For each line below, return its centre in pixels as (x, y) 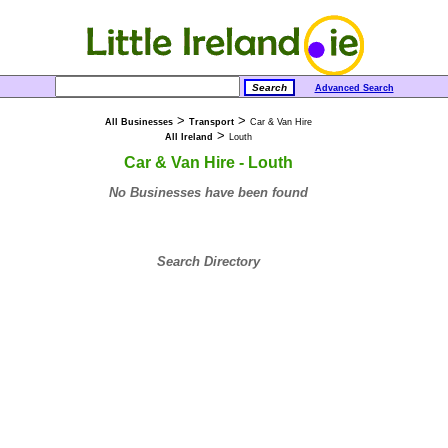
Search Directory (208, 261)
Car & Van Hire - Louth (208, 162)
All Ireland (189, 137)
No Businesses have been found (208, 192)
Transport (211, 122)
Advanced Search (354, 88)
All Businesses (139, 122)
